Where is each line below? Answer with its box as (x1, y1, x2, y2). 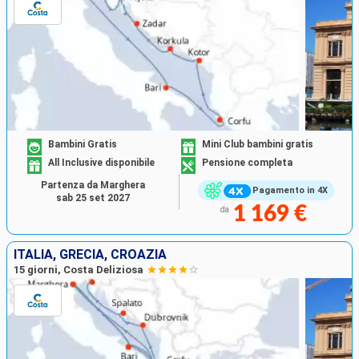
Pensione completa (202, 157, 292, 169)
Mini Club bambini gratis (202, 139, 313, 151)
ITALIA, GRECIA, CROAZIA (14, 246, 167, 262)
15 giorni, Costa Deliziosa (14, 263, 143, 276)
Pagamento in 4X (252, 185, 328, 196)
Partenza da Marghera (41, 179, 145, 191)
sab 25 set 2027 (56, 192, 130, 204)
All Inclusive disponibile (48, 157, 155, 169)
